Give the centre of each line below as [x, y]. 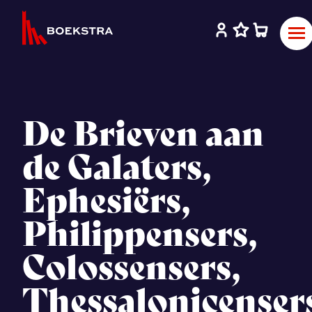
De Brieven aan [143, 134]
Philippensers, [140, 234]
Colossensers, [132, 267]
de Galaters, [117, 167]
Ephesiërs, [107, 201]
